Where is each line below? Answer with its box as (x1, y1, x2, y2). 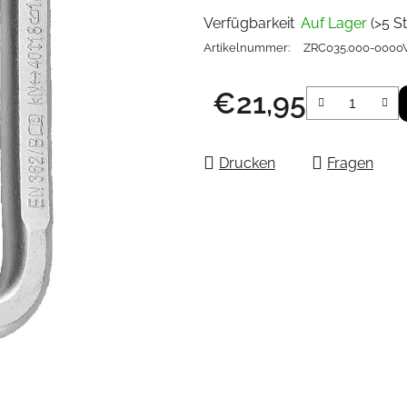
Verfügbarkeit (203, 14, 294, 32)
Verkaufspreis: (212, 122, 306, 140)
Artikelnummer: (203, 40, 290, 55)
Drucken (219, 154, 275, 172)
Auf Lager (301, 14, 371, 32)
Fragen (327, 154, 373, 172)
